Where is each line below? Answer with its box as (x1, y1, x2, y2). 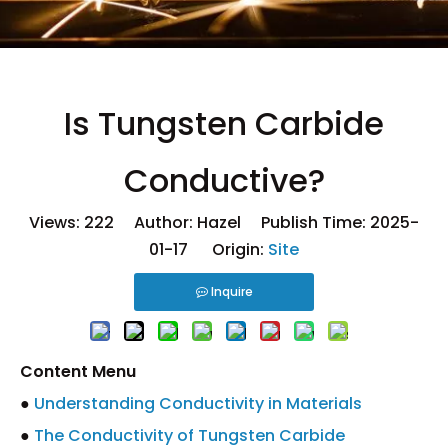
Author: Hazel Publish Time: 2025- (114, 211, 419, 234)
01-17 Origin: (149, 238, 268, 261)
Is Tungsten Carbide (64, 101, 384, 146)
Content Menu (20, 360, 136, 383)
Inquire (210, 283, 253, 300)
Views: (29, 211, 84, 234)
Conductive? (123, 158, 325, 203)
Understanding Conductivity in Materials (34, 392, 362, 415)
